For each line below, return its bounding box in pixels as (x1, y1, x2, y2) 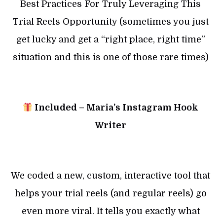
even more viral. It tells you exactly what (21, 206, 200, 217)
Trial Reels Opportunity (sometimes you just (12, 17, 209, 27)
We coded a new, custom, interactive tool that (11, 171, 210, 181)
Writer (95, 120, 126, 131)
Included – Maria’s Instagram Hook (33, 103, 199, 113)
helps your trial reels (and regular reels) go (14, 188, 207, 199)
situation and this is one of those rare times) (12, 52, 209, 63)
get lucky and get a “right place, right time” (16, 35, 205, 45)
